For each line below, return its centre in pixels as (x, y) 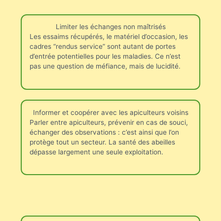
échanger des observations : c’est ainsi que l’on (104, 132)
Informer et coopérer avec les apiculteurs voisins (110, 112)
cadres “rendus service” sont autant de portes (102, 47)
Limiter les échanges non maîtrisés (110, 27)
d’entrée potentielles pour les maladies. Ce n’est (105, 56)
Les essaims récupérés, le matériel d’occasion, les (109, 37)
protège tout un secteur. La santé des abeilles (102, 142)
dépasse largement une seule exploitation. (96, 152)
